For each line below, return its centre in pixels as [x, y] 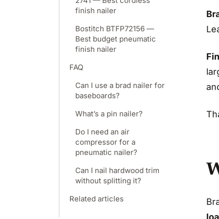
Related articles [97, 199]
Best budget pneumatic [116, 39]
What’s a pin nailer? [109, 114]
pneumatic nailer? [106, 152]
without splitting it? [108, 181]
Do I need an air [102, 132]
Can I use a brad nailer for [120, 85]
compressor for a [105, 142]
